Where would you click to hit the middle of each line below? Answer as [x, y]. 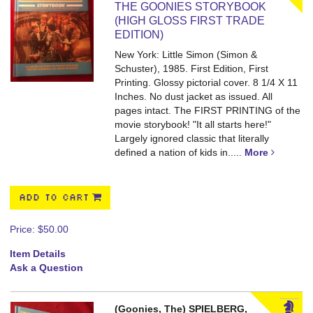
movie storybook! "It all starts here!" [193, 124]
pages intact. [145, 110]
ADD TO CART [54, 198]
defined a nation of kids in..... [180, 152]
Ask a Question [46, 268]
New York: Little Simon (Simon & [186, 54]
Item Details [38, 254]
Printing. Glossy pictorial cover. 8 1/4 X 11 [206, 82]
